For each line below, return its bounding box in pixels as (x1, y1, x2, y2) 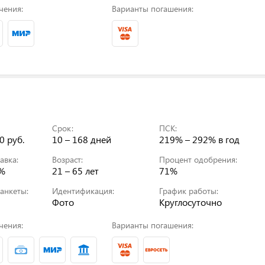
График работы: (159, 185, 219, 196)
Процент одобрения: (159, 153, 238, 165)
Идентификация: (52, 185, 115, 196)
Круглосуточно (159, 195, 222, 208)
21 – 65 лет (52, 164, 99, 177)
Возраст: (52, 153, 83, 165)
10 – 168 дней (52, 132, 112, 146)
